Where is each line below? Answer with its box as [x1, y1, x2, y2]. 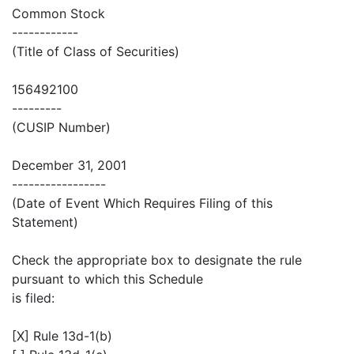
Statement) [12, 214, 78, 231]
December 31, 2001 [12, 157, 126, 174]
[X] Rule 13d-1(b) [12, 328, 112, 345]
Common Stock [12, 6, 105, 22]
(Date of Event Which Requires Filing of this [12, 195, 273, 212]
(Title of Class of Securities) [12, 43, 179, 60]
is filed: [12, 290, 55, 307]
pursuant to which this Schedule [12, 271, 203, 288]
